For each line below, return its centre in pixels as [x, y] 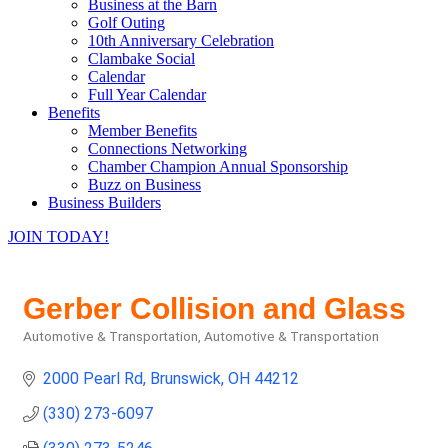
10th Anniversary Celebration [181, 40]
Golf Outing [126, 22]
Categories [82, 361]
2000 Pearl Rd [93, 378]
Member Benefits [142, 130]
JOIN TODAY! [58, 236]
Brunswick [185, 378]
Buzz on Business [144, 184]
